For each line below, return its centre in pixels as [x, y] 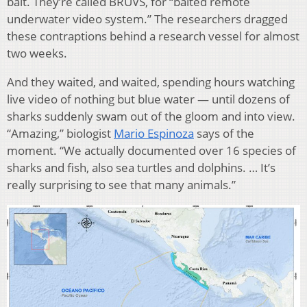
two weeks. [37, 53]
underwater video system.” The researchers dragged [147, 19]
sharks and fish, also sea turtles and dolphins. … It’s [141, 168]
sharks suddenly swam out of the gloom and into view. [151, 116]
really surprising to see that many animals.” [121, 185]
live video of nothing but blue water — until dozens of [148, 99]
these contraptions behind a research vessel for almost [153, 36]
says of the [224, 134]
